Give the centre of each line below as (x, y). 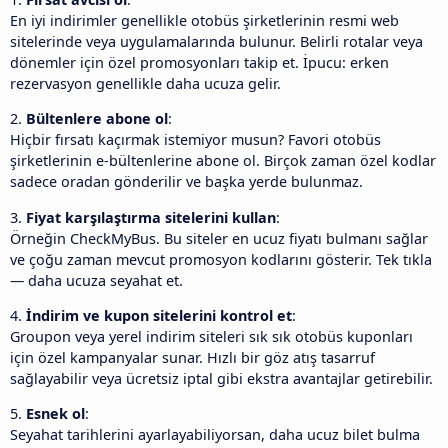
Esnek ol (55, 414)
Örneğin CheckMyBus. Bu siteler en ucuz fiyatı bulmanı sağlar (219, 238)
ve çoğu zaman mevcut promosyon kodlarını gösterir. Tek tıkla (221, 259)
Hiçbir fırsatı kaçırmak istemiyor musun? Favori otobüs (195, 140)
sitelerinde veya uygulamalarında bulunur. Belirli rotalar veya (216, 41)
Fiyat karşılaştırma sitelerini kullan (151, 217)
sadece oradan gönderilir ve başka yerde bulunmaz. (186, 182)
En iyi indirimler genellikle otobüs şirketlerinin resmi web (204, 20)
